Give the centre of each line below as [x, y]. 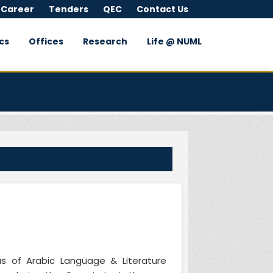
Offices [46, 42]
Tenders [69, 9]
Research [105, 42]
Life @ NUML [174, 42]
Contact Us [162, 9]
